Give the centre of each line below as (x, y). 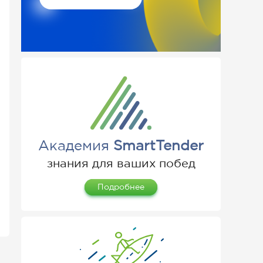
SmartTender (159, 146)
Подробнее (121, 187)
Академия (76, 146)
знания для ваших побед (121, 164)
